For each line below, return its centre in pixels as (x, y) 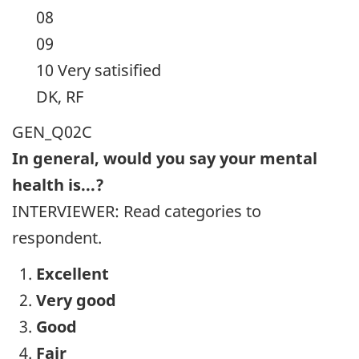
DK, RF (60, 96)
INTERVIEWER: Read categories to (137, 212)
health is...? (58, 185)
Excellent (73, 273)
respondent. (57, 238)
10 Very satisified (99, 70)
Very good (76, 300)
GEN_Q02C (52, 132)
